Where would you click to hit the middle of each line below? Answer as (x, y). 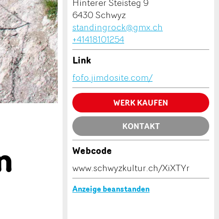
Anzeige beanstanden (111, 189)
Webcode (92, 151)
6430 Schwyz (99, 15)
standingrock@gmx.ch (118, 27)
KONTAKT (141, 126)
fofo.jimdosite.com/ (112, 77)
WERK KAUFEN (141, 103)
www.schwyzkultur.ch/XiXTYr (131, 168)
